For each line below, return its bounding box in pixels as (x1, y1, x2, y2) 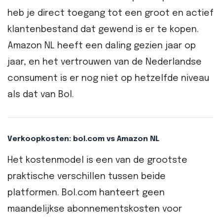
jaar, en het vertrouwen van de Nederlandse (7, 58, 202, 67)
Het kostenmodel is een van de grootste (7, 155, 187, 165)
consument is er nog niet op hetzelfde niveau (7, 74, 209, 83)
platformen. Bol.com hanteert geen (7, 188, 165, 197)
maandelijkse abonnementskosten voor (7, 204, 182, 214)
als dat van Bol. (7, 90, 74, 100)
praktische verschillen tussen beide (7, 172, 166, 181)
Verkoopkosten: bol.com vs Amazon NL (7, 135, 159, 143)
